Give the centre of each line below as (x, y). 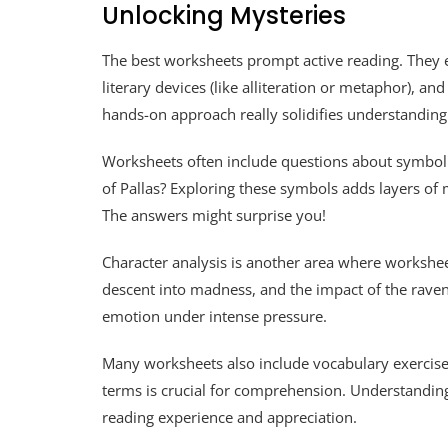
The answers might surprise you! (214, 215)
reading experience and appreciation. (229, 417)
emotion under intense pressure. (214, 316)
